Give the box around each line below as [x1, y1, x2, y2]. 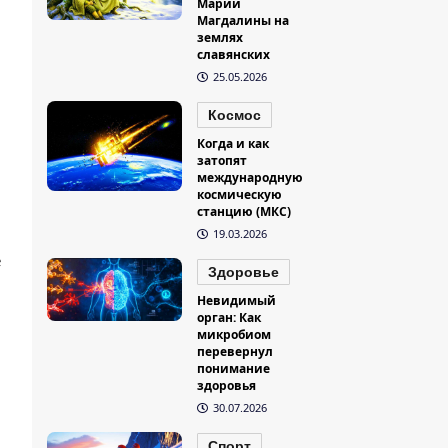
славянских [197, 46, 271, 64]
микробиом [197, 326, 272, 344]
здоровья [197, 377, 257, 395]
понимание [197, 360, 271, 378]
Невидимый [197, 292, 277, 310]
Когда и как [197, 135, 270, 153]
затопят [197, 152, 248, 170]
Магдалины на [197, 12, 290, 30]
